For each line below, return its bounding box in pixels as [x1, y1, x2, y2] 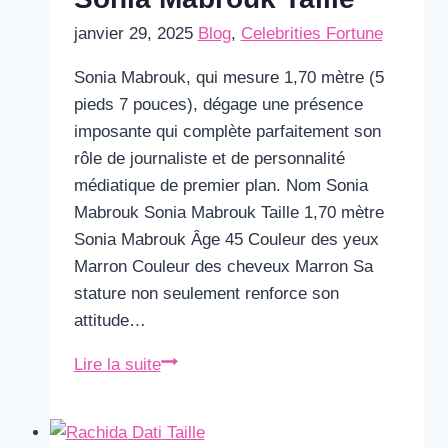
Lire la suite [73, 355, 161, 374]
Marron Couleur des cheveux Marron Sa [73, 257, 373, 276]
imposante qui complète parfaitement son [73, 122, 381, 141]
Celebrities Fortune [240, 24, 383, 43]
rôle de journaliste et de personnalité [73, 149, 345, 168]
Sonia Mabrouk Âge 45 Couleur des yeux [73, 230, 379, 249]
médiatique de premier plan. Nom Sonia [73, 176, 368, 195]
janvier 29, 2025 [73, 24, 193, 43]
